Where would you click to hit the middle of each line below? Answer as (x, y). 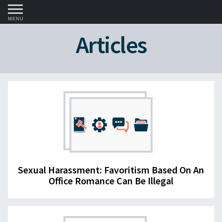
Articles (111, 45)
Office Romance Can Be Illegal (111, 180)
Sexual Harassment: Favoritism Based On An (111, 169)
